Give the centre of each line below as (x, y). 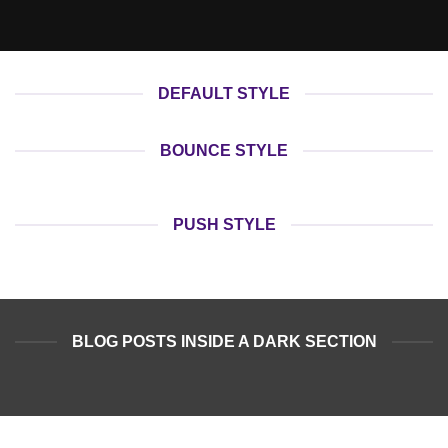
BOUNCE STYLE (224, 151)
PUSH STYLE (224, 225)
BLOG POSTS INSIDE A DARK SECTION (224, 342)
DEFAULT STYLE (224, 94)
